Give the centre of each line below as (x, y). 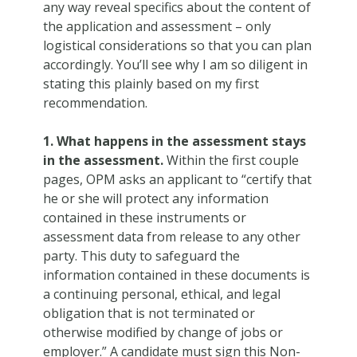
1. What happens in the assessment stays (174, 141)
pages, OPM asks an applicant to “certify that (177, 179)
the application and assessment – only (157, 26)
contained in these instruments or (144, 217)
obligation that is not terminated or (149, 313)
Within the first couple (231, 160)
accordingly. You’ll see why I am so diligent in (175, 64)
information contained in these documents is (176, 275)
